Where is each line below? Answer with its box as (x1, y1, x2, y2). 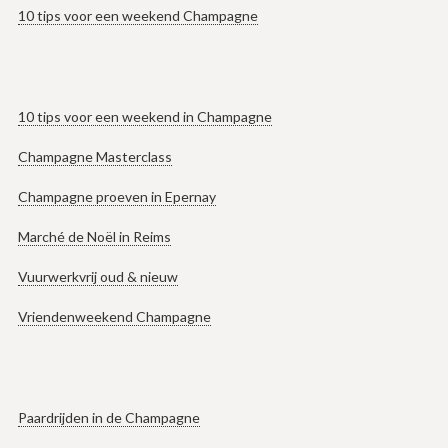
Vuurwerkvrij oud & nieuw (17, 268, 178, 286)
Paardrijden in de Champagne (17, 409, 200, 427)
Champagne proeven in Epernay (17, 188, 216, 206)
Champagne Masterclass (17, 148, 172, 166)
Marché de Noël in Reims (17, 228, 171, 246)
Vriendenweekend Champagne (17, 308, 211, 326)
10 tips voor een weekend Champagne (17, 7, 258, 25)
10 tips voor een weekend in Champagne (17, 108, 272, 126)
